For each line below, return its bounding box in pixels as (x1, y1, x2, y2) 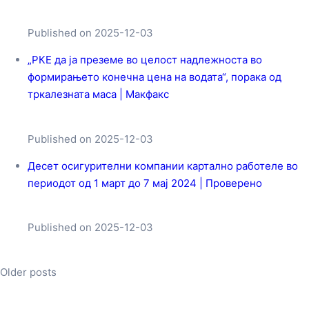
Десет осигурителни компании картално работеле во (28, 159, 298, 172)
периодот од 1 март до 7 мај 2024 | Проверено (28, 176, 262, 190)
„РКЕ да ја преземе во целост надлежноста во (28, 53, 262, 67)
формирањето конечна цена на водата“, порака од (28, 70, 281, 84)
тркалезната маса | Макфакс (28, 88, 169, 101)
